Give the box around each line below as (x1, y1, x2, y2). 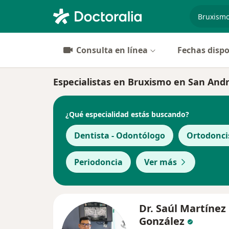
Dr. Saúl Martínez (139, 201, 226, 215)
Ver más (144, 156, 177, 168)
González (139, 214, 187, 228)
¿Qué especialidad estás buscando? (65, 109, 189, 119)
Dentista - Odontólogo (74, 130, 165, 141)
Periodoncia (74, 156, 123, 168)
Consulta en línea (76, 44, 148, 56)
